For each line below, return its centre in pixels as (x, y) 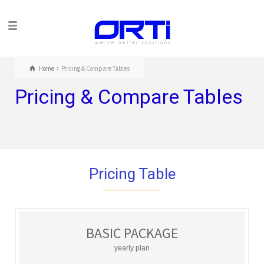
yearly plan (132, 248)
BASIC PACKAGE (132, 233)
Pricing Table (132, 174)
